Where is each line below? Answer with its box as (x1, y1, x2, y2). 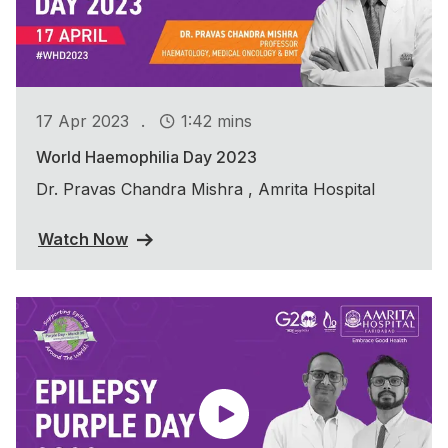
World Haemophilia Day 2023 (36, 147, 257, 168)
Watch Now (38, 229, 128, 250)
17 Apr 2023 (36, 110, 129, 131)
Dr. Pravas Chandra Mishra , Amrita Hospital (36, 179, 375, 200)
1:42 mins (181, 110, 252, 131)
